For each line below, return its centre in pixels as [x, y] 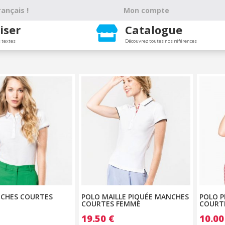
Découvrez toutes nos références [161, 41]
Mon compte [147, 10]
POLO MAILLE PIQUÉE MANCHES [135, 196]
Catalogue [154, 30]
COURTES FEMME [111, 203]
